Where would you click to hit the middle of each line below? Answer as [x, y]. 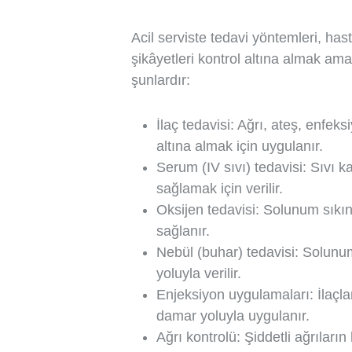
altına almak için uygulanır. [240, 146]
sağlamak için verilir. [220, 189]
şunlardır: [161, 80]
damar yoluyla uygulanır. [233, 316]
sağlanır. [183, 231]
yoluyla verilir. [199, 273]
